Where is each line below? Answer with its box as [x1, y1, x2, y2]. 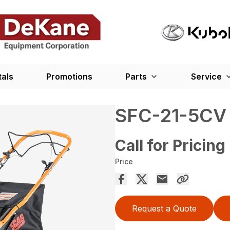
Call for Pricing [115, 136, 225, 155]
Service [191, 71, 222, 82]
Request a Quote [132, 203, 197, 214]
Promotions [46, 71, 92, 82]
